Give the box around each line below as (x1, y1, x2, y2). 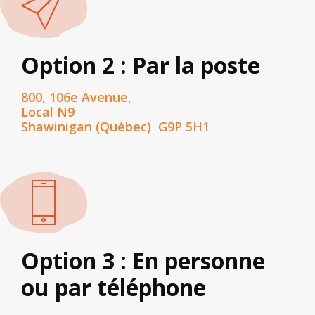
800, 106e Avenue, (21, 89, 131, 106)
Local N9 (21, 103, 75, 121)
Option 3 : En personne (21, 245, 265, 276)
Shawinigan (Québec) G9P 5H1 (21, 118, 210, 136)
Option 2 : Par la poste (21, 50, 260, 81)
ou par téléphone (21, 272, 206, 303)
